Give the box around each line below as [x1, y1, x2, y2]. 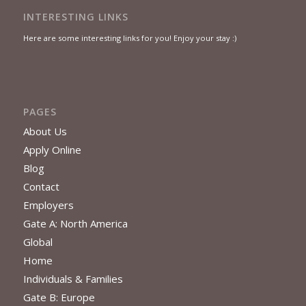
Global [23, 235, 53, 249]
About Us [23, 124, 67, 139]
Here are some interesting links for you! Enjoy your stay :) [23, 33, 236, 44]
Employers [23, 198, 74, 212]
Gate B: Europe [23, 290, 95, 305]
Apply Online [23, 143, 81, 157]
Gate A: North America [23, 217, 128, 231]
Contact [23, 180, 59, 194]
